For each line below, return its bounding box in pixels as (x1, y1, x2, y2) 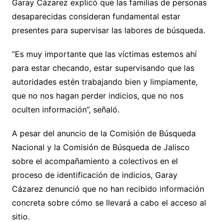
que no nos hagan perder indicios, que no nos (11, 91, 183, 101)
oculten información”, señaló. (11, 105, 119, 115)
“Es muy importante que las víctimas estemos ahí (11, 49, 197, 59)
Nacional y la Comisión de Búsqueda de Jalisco (11, 142, 190, 153)
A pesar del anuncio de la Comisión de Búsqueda (11, 128, 196, 139)
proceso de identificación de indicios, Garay (11, 170, 177, 180)
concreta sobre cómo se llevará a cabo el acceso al (11, 198, 206, 208)
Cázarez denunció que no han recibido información (11, 184, 204, 194)
